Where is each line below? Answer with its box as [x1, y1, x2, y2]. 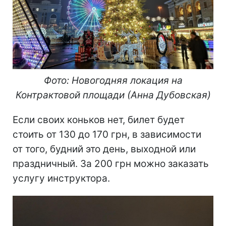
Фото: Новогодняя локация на [43, 75, 183, 87]
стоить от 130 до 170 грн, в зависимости [13, 129, 201, 141]
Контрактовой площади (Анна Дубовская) [15, 89, 211, 101]
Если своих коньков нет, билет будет [13, 114, 185, 126]
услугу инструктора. [13, 173, 110, 185]
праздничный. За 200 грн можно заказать [13, 158, 209, 170]
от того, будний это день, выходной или [13, 143, 196, 155]
